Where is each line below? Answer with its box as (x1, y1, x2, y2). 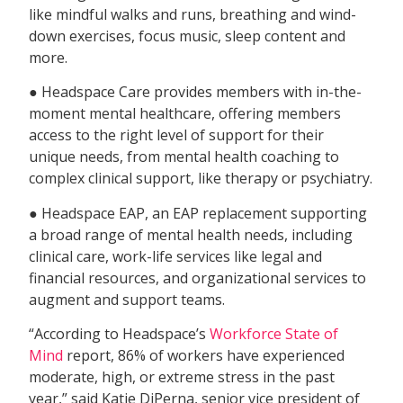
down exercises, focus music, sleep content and (29, 26, 346, 47)
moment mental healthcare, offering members (29, 103, 342, 124)
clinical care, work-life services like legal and (29, 246, 323, 266)
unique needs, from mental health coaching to (29, 147, 340, 167)
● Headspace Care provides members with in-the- (29, 82, 363, 103)
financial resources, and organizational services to (29, 267, 367, 288)
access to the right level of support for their (29, 125, 325, 146)
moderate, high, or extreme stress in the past (29, 367, 336, 388)
